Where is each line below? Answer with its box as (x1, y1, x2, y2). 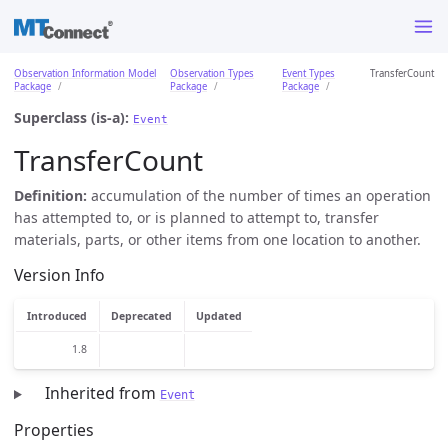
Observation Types (170, 66, 254, 80)
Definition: (14, 185, 87, 205)
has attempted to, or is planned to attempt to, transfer (14, 207, 379, 227)
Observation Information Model (14, 66, 156, 80)
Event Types (282, 66, 335, 80)
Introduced (26, 309, 87, 324)
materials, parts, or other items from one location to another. (14, 229, 421, 249)
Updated (195, 309, 242, 324)
